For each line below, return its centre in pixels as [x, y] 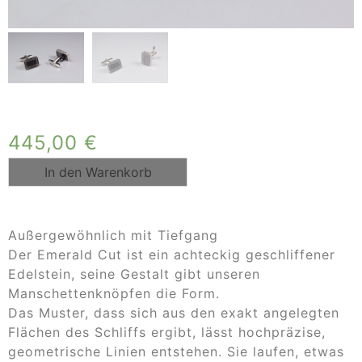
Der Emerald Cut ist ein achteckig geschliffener [172, 254]
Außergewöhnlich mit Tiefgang [113, 235]
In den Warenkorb [98, 172]
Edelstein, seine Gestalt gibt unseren [134, 274]
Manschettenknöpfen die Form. [114, 293]
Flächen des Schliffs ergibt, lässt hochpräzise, [167, 332]
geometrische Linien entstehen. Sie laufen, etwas [176, 351]
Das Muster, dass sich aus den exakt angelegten [174, 312]
